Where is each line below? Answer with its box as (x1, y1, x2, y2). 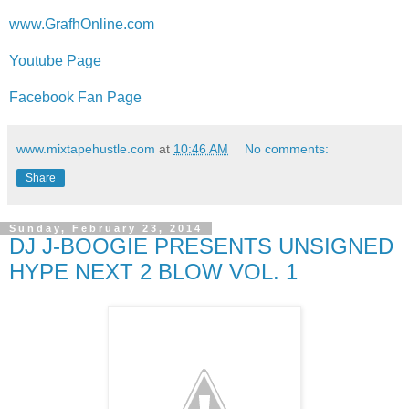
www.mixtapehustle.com (16, 141, 155, 156)
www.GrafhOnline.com (9, 16, 154, 32)
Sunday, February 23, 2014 (9, 222, 203, 234)
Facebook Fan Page (9, 89, 142, 105)
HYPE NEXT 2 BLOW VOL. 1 (9, 258, 298, 284)
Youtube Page (9, 52, 101, 68)
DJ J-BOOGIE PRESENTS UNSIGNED (9, 233, 393, 258)
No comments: (245, 141, 330, 156)
